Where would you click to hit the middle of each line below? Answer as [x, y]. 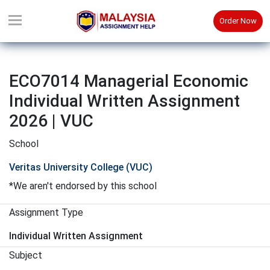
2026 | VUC [51, 121]
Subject [26, 255]
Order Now [238, 21]
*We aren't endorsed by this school [83, 186]
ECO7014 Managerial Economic [129, 81]
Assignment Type [46, 212]
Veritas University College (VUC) [81, 167]
